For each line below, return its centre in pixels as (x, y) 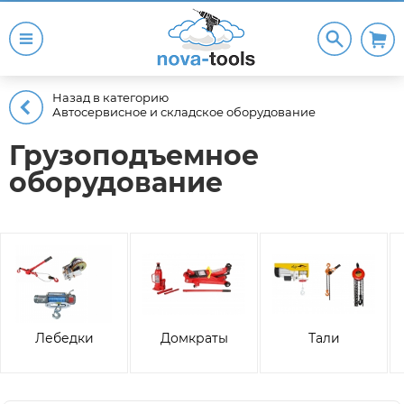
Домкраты (194, 338)
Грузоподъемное (134, 156)
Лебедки (64, 338)
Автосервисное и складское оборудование (184, 112)
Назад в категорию (110, 97)
